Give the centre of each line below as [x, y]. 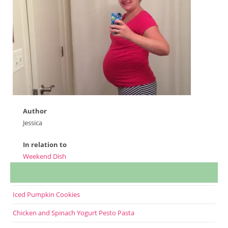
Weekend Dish [45, 156]
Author [35, 111]
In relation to [45, 145]
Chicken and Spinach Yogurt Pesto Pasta [74, 213]
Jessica [33, 123]
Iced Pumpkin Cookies [46, 195]
